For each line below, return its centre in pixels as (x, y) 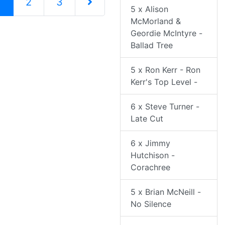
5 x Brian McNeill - (166, 192)
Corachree (150, 167)
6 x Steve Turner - (165, 107)
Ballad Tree (152, 45)
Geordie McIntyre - (166, 33)
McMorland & (156, 21)
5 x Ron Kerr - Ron (165, 70)
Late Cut (147, 119)
